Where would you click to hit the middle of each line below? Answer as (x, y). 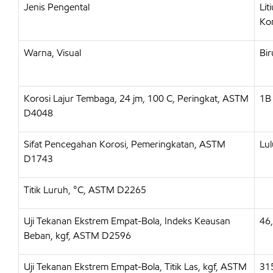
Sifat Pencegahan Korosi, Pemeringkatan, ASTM (125, 144)
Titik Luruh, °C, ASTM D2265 (85, 190)
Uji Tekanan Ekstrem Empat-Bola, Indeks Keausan (127, 221)
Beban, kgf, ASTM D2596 (77, 236)
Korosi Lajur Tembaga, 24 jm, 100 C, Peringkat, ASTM (136, 98)
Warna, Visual (52, 53)
